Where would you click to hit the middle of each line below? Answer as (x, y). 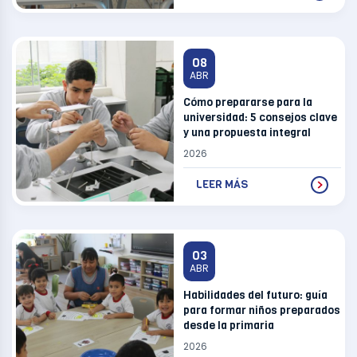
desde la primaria (230, 325)
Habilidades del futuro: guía (255, 295)
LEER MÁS (222, 185)
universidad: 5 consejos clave (260, 117)
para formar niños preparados (262, 310)
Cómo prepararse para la (248, 102)
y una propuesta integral (249, 132)
